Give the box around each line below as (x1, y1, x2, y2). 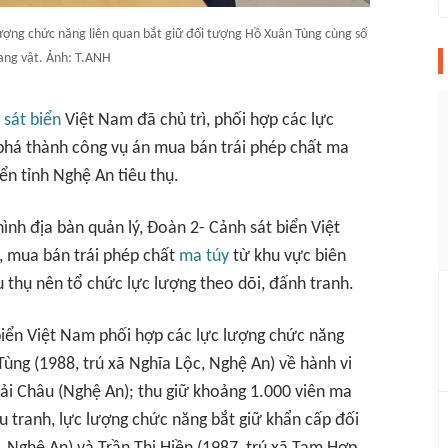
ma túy (179, 247, 229, 266)
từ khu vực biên (229, 247, 346, 266)
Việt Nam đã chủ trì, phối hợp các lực (61, 111, 334, 130)
